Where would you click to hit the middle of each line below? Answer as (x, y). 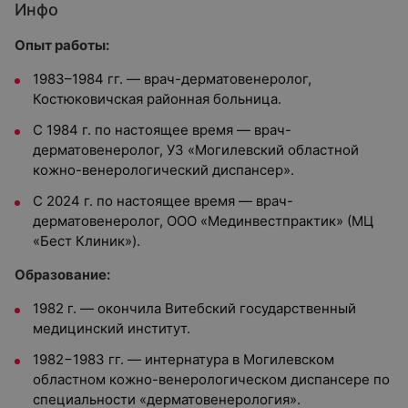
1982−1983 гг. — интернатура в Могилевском (184, 359)
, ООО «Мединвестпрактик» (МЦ (266, 221)
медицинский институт (110, 328)
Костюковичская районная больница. (157, 99)
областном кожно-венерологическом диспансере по (211, 379)
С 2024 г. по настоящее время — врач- (163, 201)
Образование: (62, 275)
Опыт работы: (62, 45)
